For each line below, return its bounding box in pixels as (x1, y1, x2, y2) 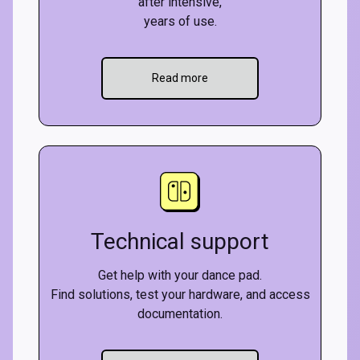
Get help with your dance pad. (98, 268, 262, 283)
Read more (152, 72, 208, 84)
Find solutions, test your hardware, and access (50, 287, 310, 302)
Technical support (91, 228, 269, 255)
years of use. (143, 14, 217, 29)
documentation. (137, 306, 223, 321)
